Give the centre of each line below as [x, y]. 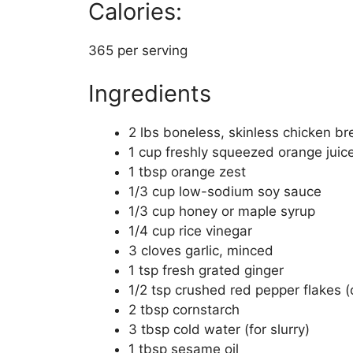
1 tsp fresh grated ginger [206, 271]
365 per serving [138, 50]
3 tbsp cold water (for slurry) [219, 330]
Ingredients [150, 94]
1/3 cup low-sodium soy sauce [225, 192]
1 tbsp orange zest [187, 172]
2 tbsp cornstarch [184, 310]
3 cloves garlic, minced [201, 251]
